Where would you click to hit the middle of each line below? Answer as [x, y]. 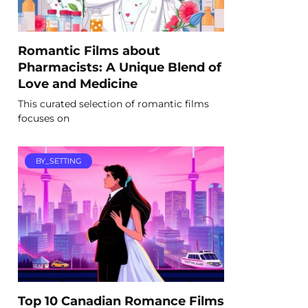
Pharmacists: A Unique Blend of [120, 67]
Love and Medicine [78, 83]
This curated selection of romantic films [113, 103]
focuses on [44, 118]
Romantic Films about [89, 50]
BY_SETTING [58, 161]
